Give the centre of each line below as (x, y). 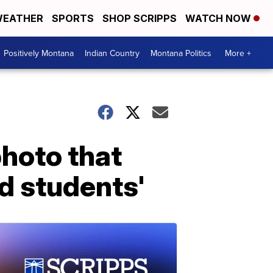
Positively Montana (39, 53)
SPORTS (73, 18)
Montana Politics (181, 53)
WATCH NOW (219, 18)
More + (238, 53)
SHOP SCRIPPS (140, 18)
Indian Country (112, 53)
